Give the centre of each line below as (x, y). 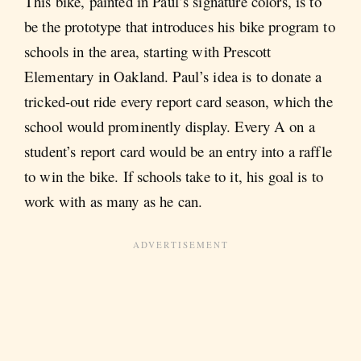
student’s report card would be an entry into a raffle (178, 151)
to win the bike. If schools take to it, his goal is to (174, 176)
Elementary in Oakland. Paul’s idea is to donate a (173, 76)
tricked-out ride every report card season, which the (178, 101)
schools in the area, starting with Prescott (148, 51)
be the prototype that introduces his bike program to (180, 26)
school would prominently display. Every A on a (170, 126)
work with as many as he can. (114, 201)
